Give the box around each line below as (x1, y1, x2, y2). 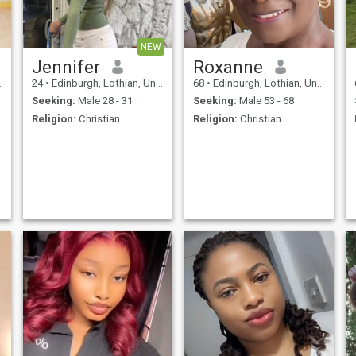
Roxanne (192, 56, 263, 77)
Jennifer (31, 56, 100, 77)
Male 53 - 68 (236, 95, 294, 107)
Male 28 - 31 (75, 95, 133, 107)
